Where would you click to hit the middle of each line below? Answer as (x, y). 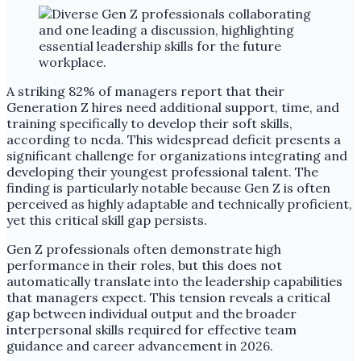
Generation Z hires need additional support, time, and (173, 107)
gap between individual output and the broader (151, 313)
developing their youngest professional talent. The (162, 171)
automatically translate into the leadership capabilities (174, 281)
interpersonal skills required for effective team (151, 329)
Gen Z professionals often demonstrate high (144, 249)
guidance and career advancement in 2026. (140, 345)
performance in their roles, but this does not (144, 265)
